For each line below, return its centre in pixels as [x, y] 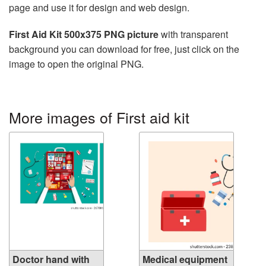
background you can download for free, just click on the [124, 49]
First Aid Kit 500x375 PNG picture [84, 34]
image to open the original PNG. [76, 64]
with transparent [193, 34]
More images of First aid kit [99, 117]
